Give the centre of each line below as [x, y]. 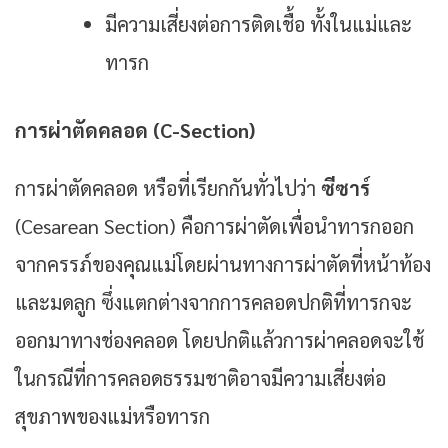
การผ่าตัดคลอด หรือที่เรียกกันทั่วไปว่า [168, 188]
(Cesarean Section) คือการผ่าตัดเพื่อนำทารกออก [214, 226]
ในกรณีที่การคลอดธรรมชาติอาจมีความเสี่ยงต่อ [200, 378]
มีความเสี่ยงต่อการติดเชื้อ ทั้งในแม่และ [258, 24]
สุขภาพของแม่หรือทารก [115, 416]
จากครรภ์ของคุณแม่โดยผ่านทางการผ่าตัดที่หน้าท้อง [223, 264]
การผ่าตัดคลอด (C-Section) [135, 130]
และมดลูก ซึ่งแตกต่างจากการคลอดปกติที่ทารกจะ [213, 302]
